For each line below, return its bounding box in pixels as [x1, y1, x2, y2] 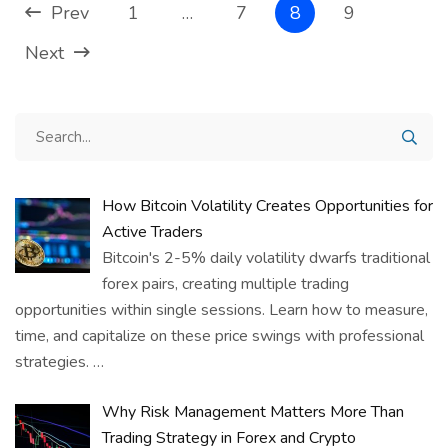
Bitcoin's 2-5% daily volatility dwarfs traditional [102, 247, 430, 270]
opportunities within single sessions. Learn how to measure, [15, 299, 428, 322]
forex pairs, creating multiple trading [102, 273, 349, 296]
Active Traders [102, 221, 203, 244]
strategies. [15, 351, 89, 374]
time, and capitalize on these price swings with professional [15, 325, 424, 348]
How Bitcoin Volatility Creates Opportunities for [102, 195, 433, 218]
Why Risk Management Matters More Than [102, 401, 404, 424]
